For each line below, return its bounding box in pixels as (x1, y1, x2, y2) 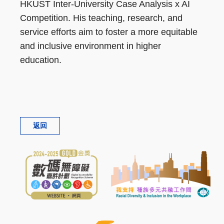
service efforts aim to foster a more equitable (20, 27, 197, 37)
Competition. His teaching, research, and (20, 13, 182, 23)
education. (20, 55, 61, 65)
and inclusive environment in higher (20, 41, 161, 51)
